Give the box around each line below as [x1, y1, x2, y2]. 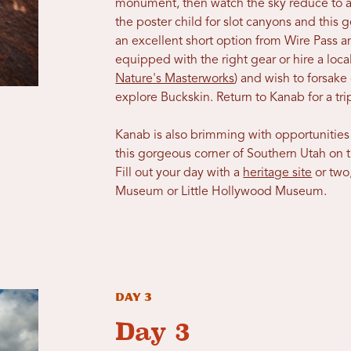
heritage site [243, 167, 313, 180]
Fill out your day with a [115, 167, 244, 180]
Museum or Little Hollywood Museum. [115, 186, 327, 199]
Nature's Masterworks [115, 73, 235, 86]
